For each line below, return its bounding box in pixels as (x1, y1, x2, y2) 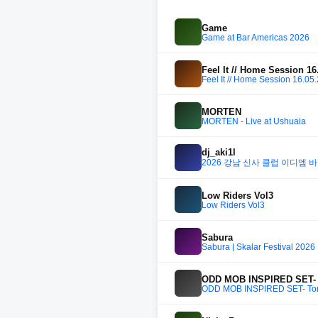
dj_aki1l (202, 147, 236, 158)
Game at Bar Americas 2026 (202, 33, 309, 42)
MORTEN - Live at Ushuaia (202, 116, 306, 126)
